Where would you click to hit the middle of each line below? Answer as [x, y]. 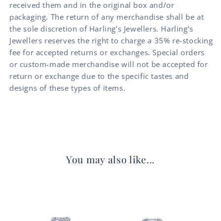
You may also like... [110, 159]
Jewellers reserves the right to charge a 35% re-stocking [111, 40]
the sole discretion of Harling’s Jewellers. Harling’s [101, 28]
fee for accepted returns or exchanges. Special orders [107, 52]
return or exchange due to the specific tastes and [99, 76]
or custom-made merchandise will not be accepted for [109, 64]
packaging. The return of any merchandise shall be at [107, 17]
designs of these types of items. [68, 88]
